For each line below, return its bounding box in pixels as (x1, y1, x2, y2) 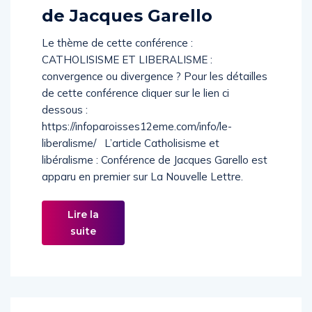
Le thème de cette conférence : (42, 51, 193, 64)
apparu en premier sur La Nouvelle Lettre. (42, 185, 243, 198)
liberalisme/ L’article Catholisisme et (42, 151, 219, 164)
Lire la (67, 223, 100, 235)
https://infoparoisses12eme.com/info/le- (42, 134, 232, 148)
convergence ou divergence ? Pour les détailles (42, 84, 267, 97)
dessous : (42, 118, 91, 131)
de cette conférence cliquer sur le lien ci (42, 101, 229, 114)
